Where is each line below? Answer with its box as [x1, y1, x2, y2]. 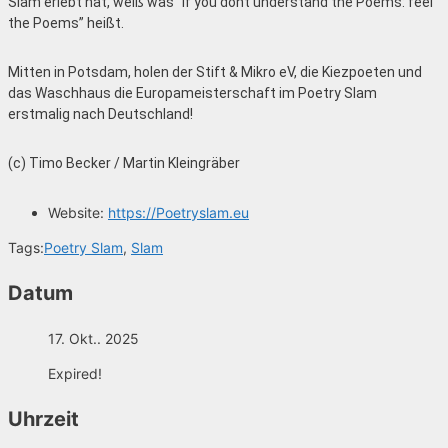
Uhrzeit [8, 407, 79, 431]
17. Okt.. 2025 [48, 330, 139, 347]
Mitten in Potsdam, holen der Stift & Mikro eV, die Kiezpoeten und [8, 64, 422, 80]
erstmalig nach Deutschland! [8, 106, 193, 122]
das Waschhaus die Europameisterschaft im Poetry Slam [8, 85, 377, 101]
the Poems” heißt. [8, 15, 124, 31]
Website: [48, 204, 108, 221]
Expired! [48, 365, 102, 382]
